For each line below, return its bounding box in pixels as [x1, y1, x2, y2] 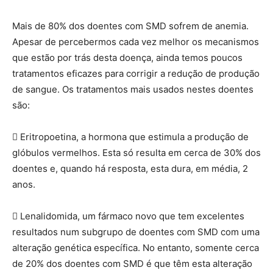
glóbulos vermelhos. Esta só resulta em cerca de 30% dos [12, 146, 261, 158]
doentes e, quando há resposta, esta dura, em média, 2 [12, 162, 248, 174]
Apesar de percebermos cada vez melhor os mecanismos [12, 35, 259, 48]
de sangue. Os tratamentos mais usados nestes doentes [12, 83, 253, 95]
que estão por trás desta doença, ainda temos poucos [12, 51, 243, 63]
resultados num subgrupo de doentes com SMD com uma [12, 225, 260, 238]
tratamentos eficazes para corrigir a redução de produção [12, 67, 260, 79]
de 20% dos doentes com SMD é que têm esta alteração [12, 257, 252, 269]
